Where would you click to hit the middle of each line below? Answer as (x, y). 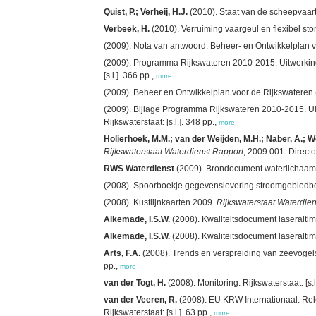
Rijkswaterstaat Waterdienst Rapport (174, 151)
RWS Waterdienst (139, 168)
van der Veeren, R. (140, 299)
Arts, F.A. (122, 253)
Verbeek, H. (127, 29)
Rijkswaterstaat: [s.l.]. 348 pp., (161, 122)
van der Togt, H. (135, 282)
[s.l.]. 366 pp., (130, 75)
